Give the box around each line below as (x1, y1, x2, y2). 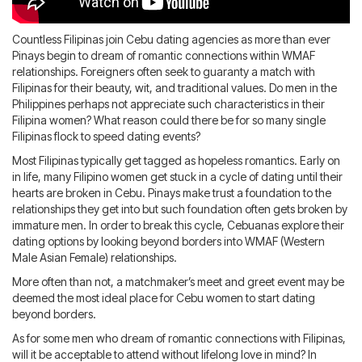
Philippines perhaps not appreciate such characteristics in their (12, 97, 325, 112)
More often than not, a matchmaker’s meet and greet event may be (12, 275, 344, 289)
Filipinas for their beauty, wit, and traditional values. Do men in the (12, 81, 337, 95)
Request (151, 11, 193, 25)
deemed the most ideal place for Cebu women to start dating (12, 291, 315, 305)
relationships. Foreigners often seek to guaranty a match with (12, 65, 315, 79)
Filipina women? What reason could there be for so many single (12, 113, 326, 128)
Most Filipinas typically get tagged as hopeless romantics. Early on (12, 154, 340, 168)
